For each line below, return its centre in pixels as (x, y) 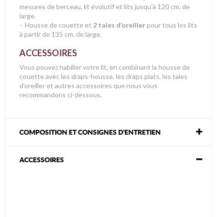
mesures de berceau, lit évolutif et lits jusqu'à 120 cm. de (105, 6)
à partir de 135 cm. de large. (61, 34)
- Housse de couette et (56, 25)
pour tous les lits (171, 25)
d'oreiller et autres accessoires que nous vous (88, 85)
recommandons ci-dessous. (61, 94)
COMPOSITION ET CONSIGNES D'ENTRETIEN (90, 132)
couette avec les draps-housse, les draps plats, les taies (103, 76)
